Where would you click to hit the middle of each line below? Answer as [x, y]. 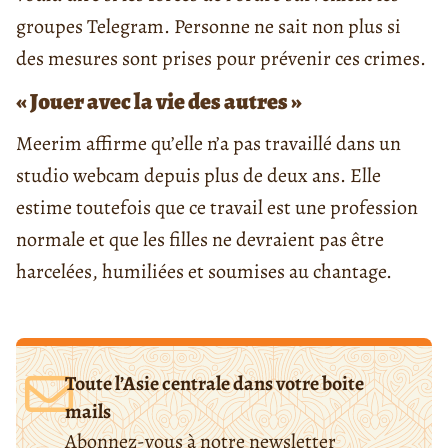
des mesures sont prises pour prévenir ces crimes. [221, 59]
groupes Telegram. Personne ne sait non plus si [208, 27]
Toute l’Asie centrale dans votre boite [215, 384]
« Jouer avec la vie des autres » [159, 102]
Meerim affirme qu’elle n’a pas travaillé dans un [208, 144]
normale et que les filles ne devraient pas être [200, 240]
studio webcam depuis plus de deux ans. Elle [198, 176]
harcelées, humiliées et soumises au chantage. [204, 272]
